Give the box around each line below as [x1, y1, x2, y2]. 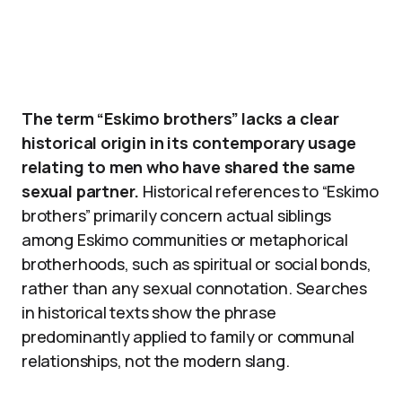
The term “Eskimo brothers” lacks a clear [22, 108, 339, 129]
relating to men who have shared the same [22, 156, 355, 178]
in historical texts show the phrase [22, 301, 276, 323]
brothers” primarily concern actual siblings [22, 205, 332, 226]
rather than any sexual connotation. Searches [22, 277, 368, 299]
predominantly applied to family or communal [22, 326, 355, 347]
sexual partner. [22, 180, 140, 202]
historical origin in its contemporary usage [22, 132, 357, 153]
